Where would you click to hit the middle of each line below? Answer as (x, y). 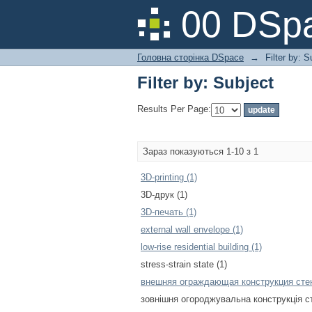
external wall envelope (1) (192, 229)
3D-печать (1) (169, 212)
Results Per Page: (174, 109)
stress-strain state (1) (184, 264)
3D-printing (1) (169, 177)
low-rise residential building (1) (201, 247)
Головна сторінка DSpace (190, 57)
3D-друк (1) (164, 195)
